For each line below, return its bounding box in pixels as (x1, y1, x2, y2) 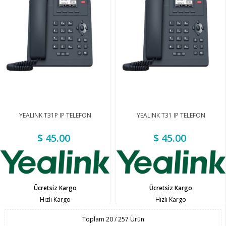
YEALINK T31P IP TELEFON (19, 111, 91, 120)
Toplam (82, 214, 106, 223)
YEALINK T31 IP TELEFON (136, 111, 205, 120)
